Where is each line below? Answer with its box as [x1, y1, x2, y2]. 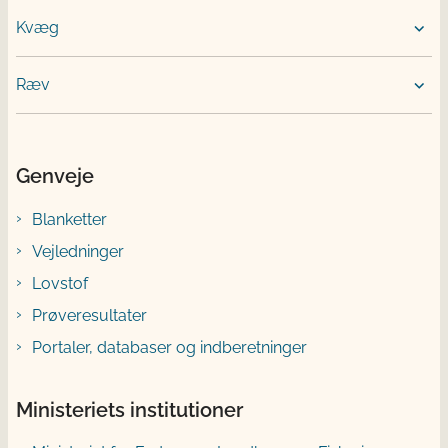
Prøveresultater [32, 305, 147, 325]
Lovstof [32, 273, 88, 293]
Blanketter [32, 209, 107, 229]
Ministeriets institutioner [16, 397, 243, 422]
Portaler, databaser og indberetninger [32, 337, 307, 357]
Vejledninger [32, 241, 124, 261]
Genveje [16, 164, 94, 189]
